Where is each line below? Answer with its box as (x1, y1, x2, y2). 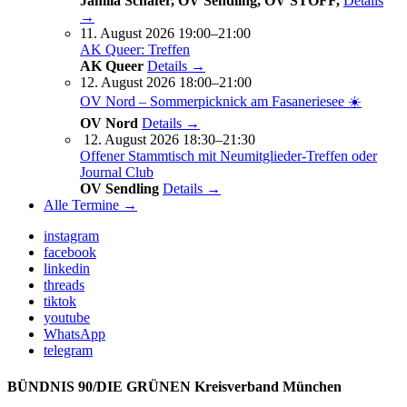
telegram (44, 342, 93, 359)
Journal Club (80, 164, 154, 181)
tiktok (44, 293, 76, 310)
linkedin (44, 261, 90, 277)
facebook (44, 244, 96, 261)
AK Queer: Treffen (80, 42, 190, 58)
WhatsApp (44, 326, 105, 342)
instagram (44, 228, 99, 244)
